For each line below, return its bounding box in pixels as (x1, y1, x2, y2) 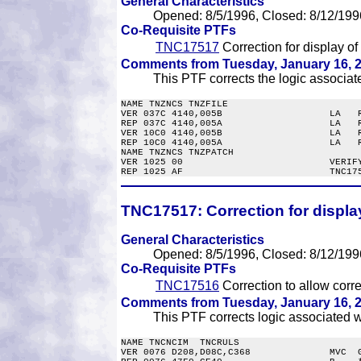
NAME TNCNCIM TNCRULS (121, 337, 239, 347)
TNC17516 (156, 278, 219, 293)
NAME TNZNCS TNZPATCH (121, 147, 234, 158)
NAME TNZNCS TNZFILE (121, 99, 228, 110)
